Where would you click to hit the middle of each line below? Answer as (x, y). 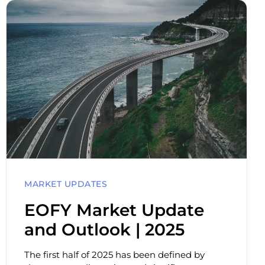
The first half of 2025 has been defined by (114, 255)
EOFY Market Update (114, 210)
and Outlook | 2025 (104, 230)
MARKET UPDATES (66, 184)
